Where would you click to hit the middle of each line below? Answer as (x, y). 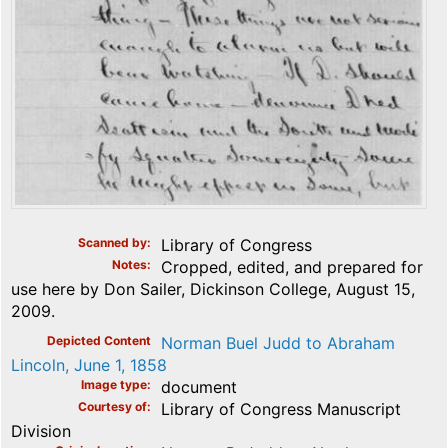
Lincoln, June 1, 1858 (89, 364)
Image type (114, 384)
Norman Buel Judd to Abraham (278, 342)
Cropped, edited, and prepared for (292, 266)
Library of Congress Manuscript (281, 408)
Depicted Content (99, 340)
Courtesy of (112, 406)
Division (41, 430)
